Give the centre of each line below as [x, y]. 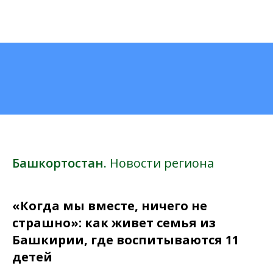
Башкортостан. [61, 163]
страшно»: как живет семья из [114, 223]
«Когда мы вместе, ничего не [110, 206]
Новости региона [162, 163]
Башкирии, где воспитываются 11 [126, 240]
